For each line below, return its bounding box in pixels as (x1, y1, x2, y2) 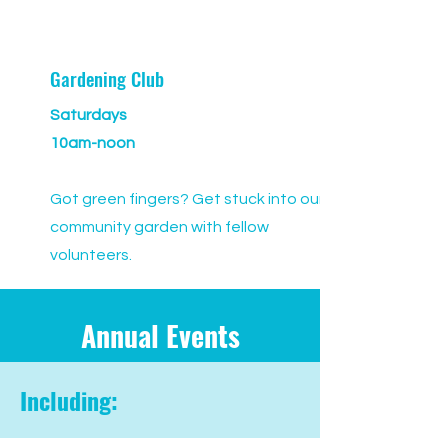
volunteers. (50, 247, 132, 263)
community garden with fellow (50, 219, 269, 235)
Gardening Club (50, 64, 164, 92)
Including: (20, 382, 118, 418)
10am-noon (50, 135, 135, 151)
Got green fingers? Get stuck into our (50, 191, 324, 207)
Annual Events (80, 315, 240, 356)
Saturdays (50, 107, 127, 123)
